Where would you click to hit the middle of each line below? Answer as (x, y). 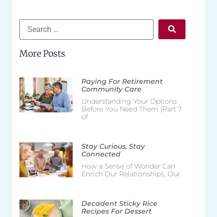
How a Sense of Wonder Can (128, 166)
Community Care (111, 89)
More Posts (42, 53)
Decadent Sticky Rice (119, 203)
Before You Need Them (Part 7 (131, 109)
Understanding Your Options (129, 101)
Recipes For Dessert (116, 211)
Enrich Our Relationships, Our (131, 174)
